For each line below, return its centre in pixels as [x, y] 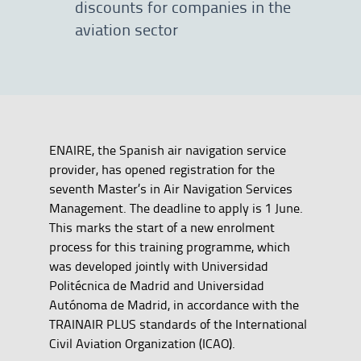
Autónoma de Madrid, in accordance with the [174, 305]
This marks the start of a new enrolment [162, 228]
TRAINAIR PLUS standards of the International [178, 324]
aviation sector [126, 29]
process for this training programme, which [169, 247]
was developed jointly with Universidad [158, 266]
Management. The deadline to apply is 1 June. [176, 208]
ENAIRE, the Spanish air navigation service [167, 150]
